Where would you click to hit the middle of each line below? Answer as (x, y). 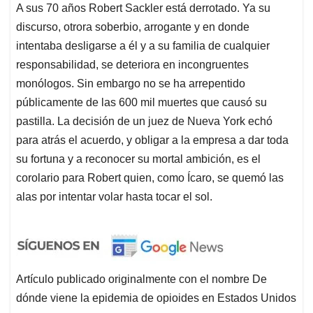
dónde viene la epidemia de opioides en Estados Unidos (156, 298)
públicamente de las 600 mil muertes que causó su (141, 103)
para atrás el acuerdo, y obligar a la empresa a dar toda (152, 140)
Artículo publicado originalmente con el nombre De (141, 279)
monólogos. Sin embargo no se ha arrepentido (131, 84)
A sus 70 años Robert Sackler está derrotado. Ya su (143, 8)
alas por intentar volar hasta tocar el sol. (114, 197)
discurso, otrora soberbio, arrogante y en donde (133, 27)
